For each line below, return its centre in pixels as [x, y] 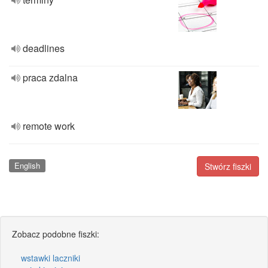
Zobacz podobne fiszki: [56, 234]
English [27, 165]
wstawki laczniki [51, 258]
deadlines [44, 48]
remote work [49, 126]
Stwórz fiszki [228, 166]
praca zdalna [50, 77]
